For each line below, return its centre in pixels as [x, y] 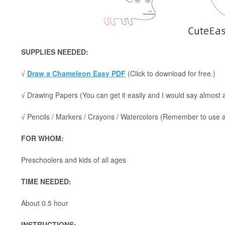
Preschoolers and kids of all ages [74, 160]
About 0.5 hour [45, 203]
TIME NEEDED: [46, 181]
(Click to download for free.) [171, 73]
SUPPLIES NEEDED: [55, 52]
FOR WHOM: [42, 138]
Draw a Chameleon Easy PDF [76, 73]
